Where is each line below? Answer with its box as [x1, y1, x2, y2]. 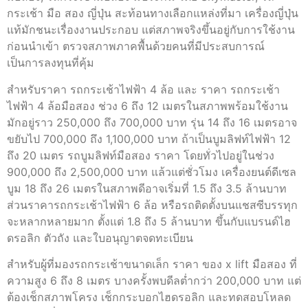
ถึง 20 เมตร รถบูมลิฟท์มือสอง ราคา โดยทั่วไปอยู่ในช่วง [7, 148, 274, 162]
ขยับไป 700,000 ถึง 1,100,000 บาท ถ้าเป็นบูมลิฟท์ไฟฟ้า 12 [7, 131, 291, 146]
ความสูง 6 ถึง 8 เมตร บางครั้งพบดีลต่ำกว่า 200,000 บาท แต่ [7, 273, 301, 287]
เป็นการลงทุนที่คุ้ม [7, 56, 94, 70]
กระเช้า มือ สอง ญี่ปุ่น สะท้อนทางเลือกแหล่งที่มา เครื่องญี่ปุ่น [7, 6, 298, 21]
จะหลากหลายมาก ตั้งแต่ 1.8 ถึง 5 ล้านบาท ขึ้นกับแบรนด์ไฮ [7, 214, 291, 228]
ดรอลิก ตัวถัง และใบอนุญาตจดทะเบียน [7, 230, 193, 245]
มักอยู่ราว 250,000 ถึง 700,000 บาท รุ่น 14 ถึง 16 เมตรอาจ [7, 115, 297, 129]
